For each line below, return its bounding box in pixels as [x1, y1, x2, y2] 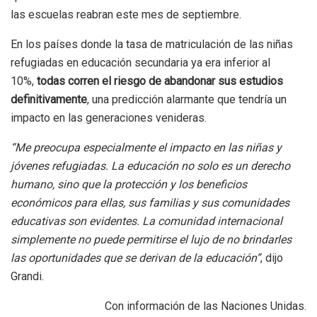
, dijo [260, 250, 283, 265]
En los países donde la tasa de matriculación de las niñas [11, 37, 293, 51]
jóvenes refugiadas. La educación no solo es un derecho [11, 158, 290, 173]
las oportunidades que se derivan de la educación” [11, 250, 260, 265]
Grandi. [11, 269, 44, 283]
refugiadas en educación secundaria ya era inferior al [11, 55, 270, 69]
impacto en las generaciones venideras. [11, 110, 207, 125]
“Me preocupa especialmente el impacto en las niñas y [11, 140, 282, 154]
